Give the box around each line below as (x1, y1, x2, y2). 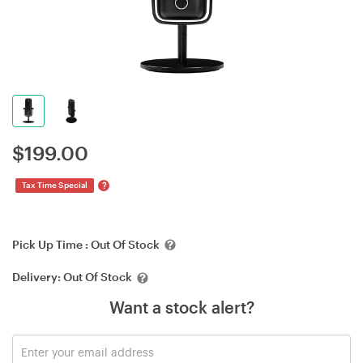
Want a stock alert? (109, 297, 254, 317)
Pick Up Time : (12, 237, 91, 251)
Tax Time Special (22, 180, 88, 190)
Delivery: (12, 270, 63, 284)
